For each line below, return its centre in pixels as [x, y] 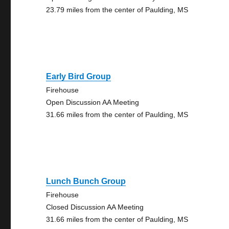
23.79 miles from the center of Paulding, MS [117, 10]
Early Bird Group [79, 76]
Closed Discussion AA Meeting [95, 207]
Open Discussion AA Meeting [93, 102]
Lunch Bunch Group [86, 181]
